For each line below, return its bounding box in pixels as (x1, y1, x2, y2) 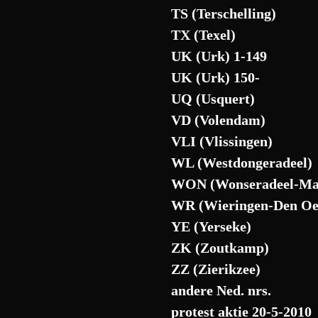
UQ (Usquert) (171, 91, 256, 106)
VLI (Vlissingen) (171, 133, 273, 149)
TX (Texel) (171, 27, 236, 43)
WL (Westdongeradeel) (171, 155, 313, 170)
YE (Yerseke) (171, 219, 252, 234)
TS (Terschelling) (171, 6, 277, 21)
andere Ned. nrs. (171, 283, 272, 298)
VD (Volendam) (171, 112, 266, 128)
